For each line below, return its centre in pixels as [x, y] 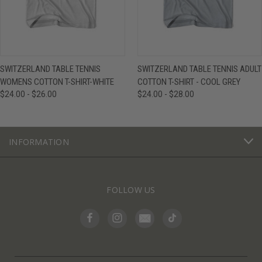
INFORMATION [39, 142]
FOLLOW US [131, 189]
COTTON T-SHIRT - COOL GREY [189, 82]
